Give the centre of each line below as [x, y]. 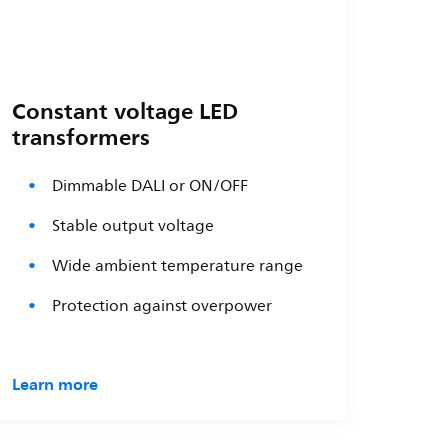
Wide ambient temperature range [178, 265]
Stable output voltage [133, 225]
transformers [81, 136]
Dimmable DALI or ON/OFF [152, 185]
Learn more [55, 383]
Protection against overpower [162, 305]
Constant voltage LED [125, 110]
